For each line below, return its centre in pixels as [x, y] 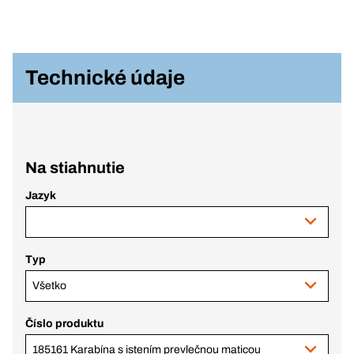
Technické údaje [105, 77]
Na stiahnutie [75, 168]
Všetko [49, 286]
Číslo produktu [64, 324]
